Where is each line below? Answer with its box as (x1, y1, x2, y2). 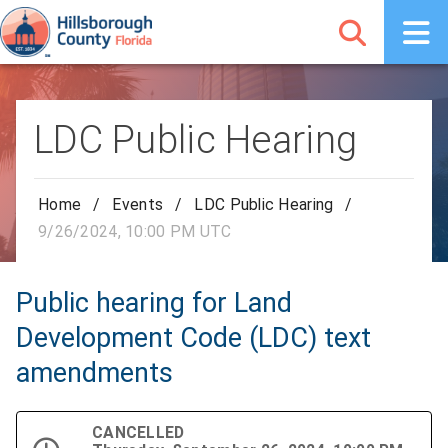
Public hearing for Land (16, 286, 292, 319)
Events (112, 195, 164, 215)
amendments (16, 356, 173, 389)
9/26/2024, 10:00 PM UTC (38, 221, 232, 241)
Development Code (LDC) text (16, 321, 371, 354)
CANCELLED (92, 422, 185, 442)
